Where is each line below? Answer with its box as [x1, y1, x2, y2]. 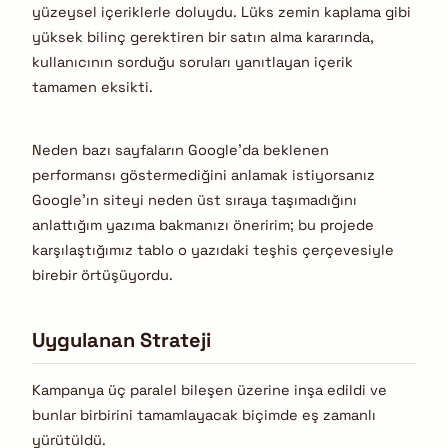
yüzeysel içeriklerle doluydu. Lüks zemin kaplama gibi [32, 2, 411, 21]
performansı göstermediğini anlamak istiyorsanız [32, 166, 375, 185]
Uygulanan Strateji [32, 326, 211, 353]
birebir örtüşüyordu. [32, 266, 173, 285]
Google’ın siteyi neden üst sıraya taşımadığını [32, 191, 357, 210]
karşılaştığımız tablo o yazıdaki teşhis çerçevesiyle [32, 241, 394, 260]
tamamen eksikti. [32, 77, 153, 96]
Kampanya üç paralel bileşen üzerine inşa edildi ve [32, 381, 387, 400]
